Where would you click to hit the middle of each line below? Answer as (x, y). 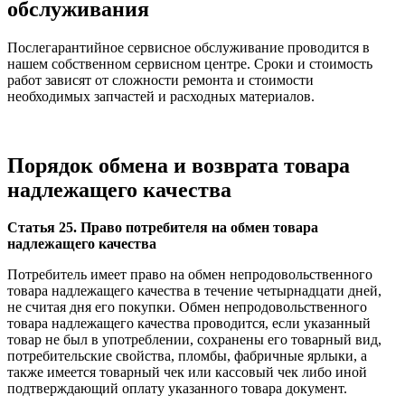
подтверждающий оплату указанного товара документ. (177, 389)
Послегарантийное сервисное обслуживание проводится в (188, 47)
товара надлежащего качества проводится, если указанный (189, 324)
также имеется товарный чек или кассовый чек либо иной (187, 372)
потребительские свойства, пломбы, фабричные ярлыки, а (187, 356)
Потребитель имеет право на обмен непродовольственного (190, 275)
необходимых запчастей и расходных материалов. (161, 96)
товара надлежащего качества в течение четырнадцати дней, (194, 291)
